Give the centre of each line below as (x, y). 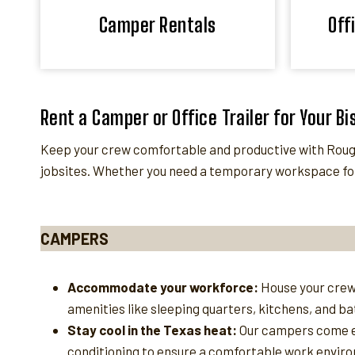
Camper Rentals (157, 25)
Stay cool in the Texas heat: (152, 329)
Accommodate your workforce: (163, 286)
